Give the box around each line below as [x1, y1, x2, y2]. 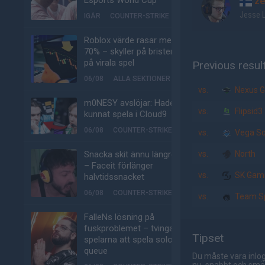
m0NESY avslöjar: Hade [84, 98, 174, 108]
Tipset [192, 231, 224, 245]
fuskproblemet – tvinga [84, 223, 174, 234]
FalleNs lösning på [84, 212, 154, 222]
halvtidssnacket [84, 172, 144, 182]
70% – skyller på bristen [84, 46, 175, 57]
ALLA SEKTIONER [113, 75, 170, 83]
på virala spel [84, 57, 134, 68]
